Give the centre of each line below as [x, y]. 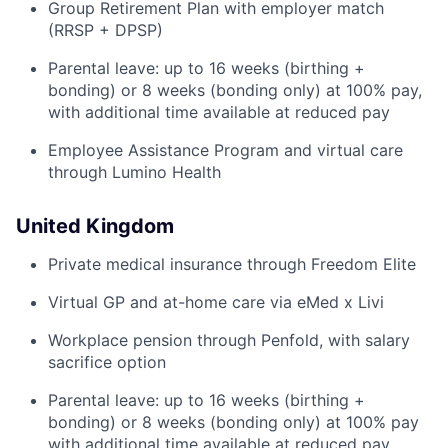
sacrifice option [107, 362]
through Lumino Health [134, 172]
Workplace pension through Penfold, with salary [229, 340]
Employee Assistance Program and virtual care [225, 150]
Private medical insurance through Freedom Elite [232, 264]
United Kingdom [95, 226]
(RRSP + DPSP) [105, 30]
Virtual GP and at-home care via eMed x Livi [216, 302]
